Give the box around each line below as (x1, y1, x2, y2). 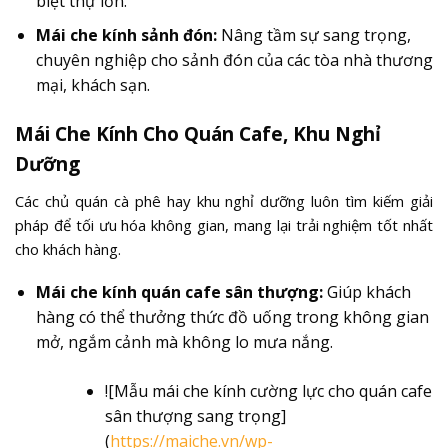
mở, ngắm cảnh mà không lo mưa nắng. (35, 331, 333, 354)
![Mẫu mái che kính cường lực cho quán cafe (104, 380, 432, 403)
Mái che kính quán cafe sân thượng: (35, 281, 323, 304)
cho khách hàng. (15, 238, 121, 259)
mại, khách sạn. (35, 74, 150, 97)
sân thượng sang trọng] (104, 405, 286, 428)
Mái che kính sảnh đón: (35, 24, 217, 47)
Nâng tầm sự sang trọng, (216, 24, 411, 47)
